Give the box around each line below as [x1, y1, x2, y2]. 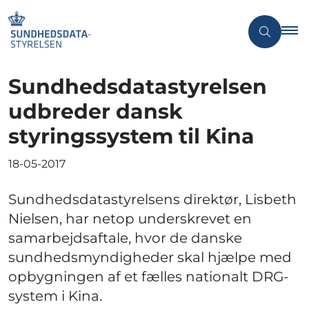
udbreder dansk [8, 98, 183, 124]
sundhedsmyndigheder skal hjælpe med [8, 248, 292, 266]
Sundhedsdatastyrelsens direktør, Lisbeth [8, 190, 297, 208]
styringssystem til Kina [8, 123, 255, 149]
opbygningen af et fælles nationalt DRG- [8, 268, 289, 285]
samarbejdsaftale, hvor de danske [8, 229, 242, 246]
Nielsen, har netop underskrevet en [8, 210, 252, 227]
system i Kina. [8, 287, 102, 304]
